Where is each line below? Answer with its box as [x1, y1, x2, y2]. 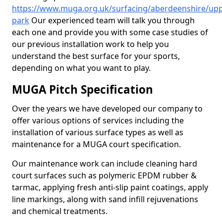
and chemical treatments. [12, 206, 108, 217]
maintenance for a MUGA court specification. [12, 139, 181, 150]
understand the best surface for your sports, [12, 51, 180, 61]
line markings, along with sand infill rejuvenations [12, 194, 198, 205]
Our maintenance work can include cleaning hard [12, 158, 197, 169]
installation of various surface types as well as [12, 127, 183, 138]
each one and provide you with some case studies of [12, 27, 208, 38]
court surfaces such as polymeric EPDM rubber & [12, 170, 197, 181]
